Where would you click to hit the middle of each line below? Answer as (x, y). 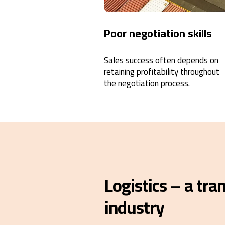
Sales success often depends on (161, 60)
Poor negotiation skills (158, 33)
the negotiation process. (147, 83)
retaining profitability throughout (162, 72)
